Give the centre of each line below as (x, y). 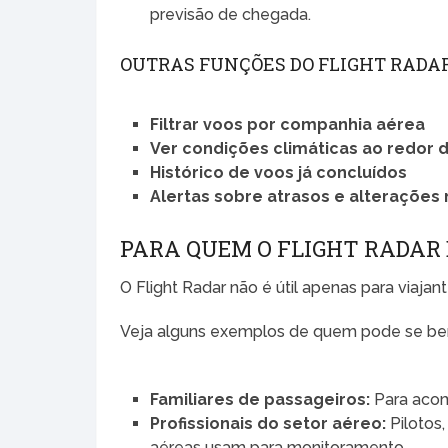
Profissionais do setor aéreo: (268, 424)
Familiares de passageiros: (260, 400)
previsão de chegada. (231, 15)
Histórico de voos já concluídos (279, 173)
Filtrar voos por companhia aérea (288, 125)
